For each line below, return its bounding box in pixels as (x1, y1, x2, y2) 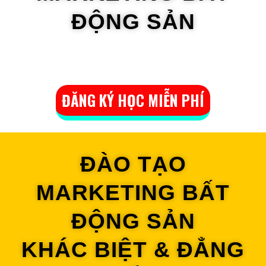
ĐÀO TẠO (80, 152, 186, 176)
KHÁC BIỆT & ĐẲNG (21, 237, 245, 262)
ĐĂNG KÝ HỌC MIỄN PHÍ (62, 89, 204, 111)
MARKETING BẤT (36, 180, 230, 205)
